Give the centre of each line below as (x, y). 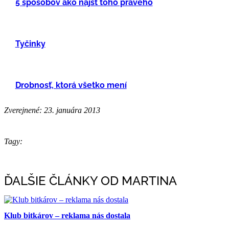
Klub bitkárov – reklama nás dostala (67, 215)
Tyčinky (30, 44)
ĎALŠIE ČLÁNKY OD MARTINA (90, 180)
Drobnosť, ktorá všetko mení (71, 85)
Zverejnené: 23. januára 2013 (52, 110)
